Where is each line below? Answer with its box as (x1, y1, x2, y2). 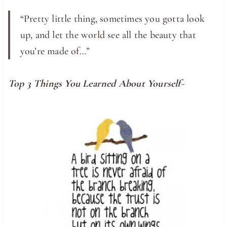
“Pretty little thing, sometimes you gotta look (20, 12, 205, 25)
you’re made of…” (20, 45, 90, 57)
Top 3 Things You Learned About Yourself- (8, 77, 184, 90)
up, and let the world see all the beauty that (20, 28, 196, 41)
